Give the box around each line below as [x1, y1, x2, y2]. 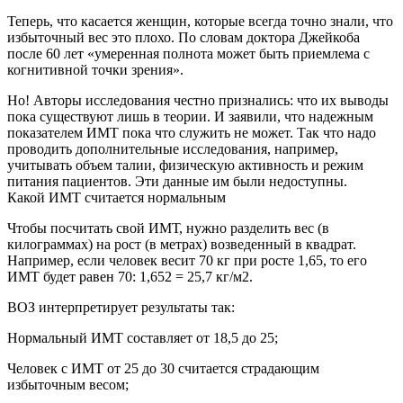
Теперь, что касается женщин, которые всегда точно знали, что [7, 13, 393, 29]
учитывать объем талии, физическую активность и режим [7, 157, 363, 173]
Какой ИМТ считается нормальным [7, 189, 226, 205]
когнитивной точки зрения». [7, 61, 184, 77]
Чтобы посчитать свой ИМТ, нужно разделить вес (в [7, 219, 329, 236]
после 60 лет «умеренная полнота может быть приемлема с [7, 45, 370, 61]
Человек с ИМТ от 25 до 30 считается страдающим [7, 360, 319, 376]
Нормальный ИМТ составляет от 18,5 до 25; [7, 329, 278, 345]
